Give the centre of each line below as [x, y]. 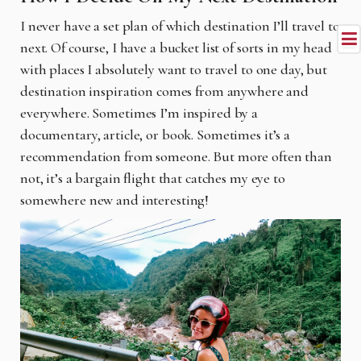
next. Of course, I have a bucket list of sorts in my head [176, 48]
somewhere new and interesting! [115, 200]
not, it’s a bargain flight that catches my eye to [153, 178]
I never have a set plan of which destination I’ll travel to [180, 26]
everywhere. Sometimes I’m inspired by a [139, 113]
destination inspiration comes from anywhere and [165, 91]
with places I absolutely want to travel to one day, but [174, 70]
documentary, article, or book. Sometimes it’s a [156, 135]
